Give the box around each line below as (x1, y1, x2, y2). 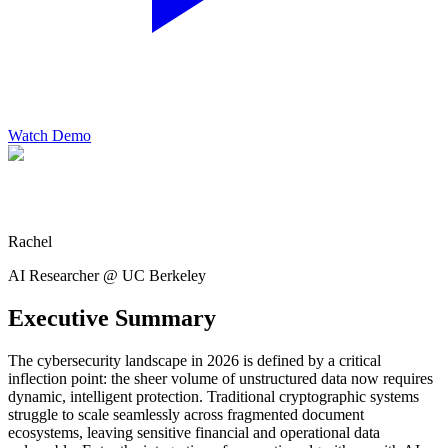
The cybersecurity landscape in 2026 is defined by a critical (8, 351, 381, 369)
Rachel (8, 232, 52, 250)
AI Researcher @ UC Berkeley (8, 266, 206, 284)
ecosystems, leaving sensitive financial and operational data (8, 423, 380, 441)
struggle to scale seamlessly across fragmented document (8, 405, 364, 423)
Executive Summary (8, 304, 216, 331)
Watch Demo (8, 126, 91, 144)
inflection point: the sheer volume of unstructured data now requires (8, 369, 433, 387)
